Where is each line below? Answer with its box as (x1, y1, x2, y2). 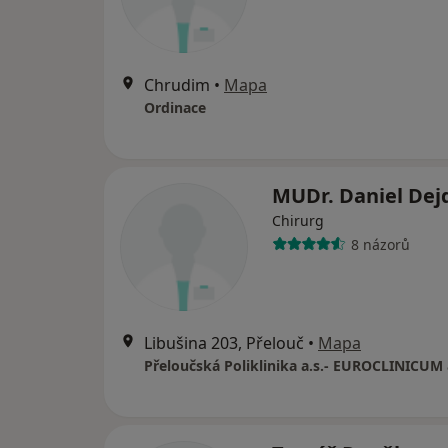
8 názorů (350, 234, 410, 254)
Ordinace (144, 98, 206, 118)
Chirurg (272, 211, 324, 231)
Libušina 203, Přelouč (144, 332, 304, 355)
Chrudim (144, 74, 210, 97)
